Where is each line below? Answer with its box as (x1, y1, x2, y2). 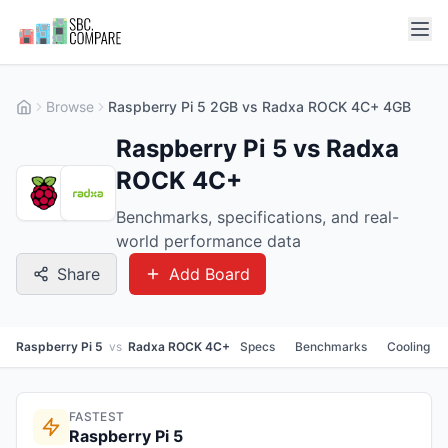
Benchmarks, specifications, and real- (116, 207, 399, 227)
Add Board (169, 264, 250, 284)
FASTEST (69, 409, 125, 424)
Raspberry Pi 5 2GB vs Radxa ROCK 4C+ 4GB (108, 98, 411, 115)
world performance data (116, 231, 301, 251)
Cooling (387, 339, 430, 354)
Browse (46, 98, 94, 115)
